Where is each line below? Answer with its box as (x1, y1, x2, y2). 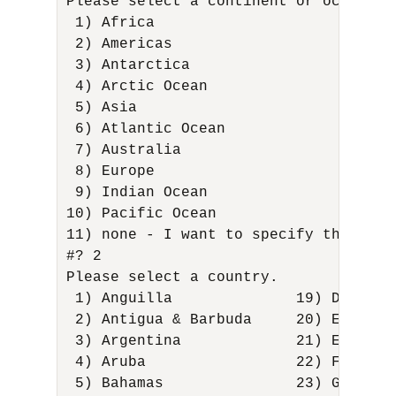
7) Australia (66, 142, 190, 158)
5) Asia (66, 100, 146, 116)
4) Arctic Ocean (66, 79, 217, 95)
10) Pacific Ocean (66, 206, 225, 222)
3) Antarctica (66, 57, 199, 73)
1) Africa (66, 15, 164, 31)
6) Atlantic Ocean (66, 121, 234, 137)
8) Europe (66, 164, 164, 179)
